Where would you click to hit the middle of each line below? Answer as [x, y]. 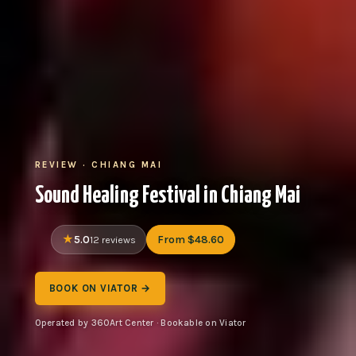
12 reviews [112, 240]
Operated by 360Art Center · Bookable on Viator [140, 323]
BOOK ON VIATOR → [100, 288]
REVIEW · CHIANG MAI [99, 164]
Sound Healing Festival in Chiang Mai [167, 195]
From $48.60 [191, 239]
